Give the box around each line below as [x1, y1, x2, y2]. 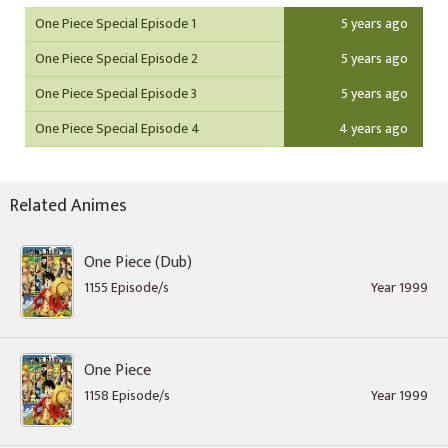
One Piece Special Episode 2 [35, 47, 198, 70]
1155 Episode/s [84, 276, 169, 299]
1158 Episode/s [84, 384, 170, 407]
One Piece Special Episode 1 [35, 12, 196, 35]
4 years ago [339, 117, 408, 140]
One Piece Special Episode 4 [35, 117, 200, 140]
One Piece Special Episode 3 [35, 82, 197, 105]
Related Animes [10, 191, 127, 221]
